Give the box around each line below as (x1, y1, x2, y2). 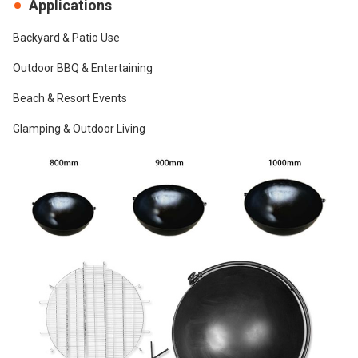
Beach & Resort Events (13, 91, 127, 105)
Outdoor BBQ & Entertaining (13, 61, 153, 74)
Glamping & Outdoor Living (13, 121, 145, 135)
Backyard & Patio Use (13, 30, 120, 44)
